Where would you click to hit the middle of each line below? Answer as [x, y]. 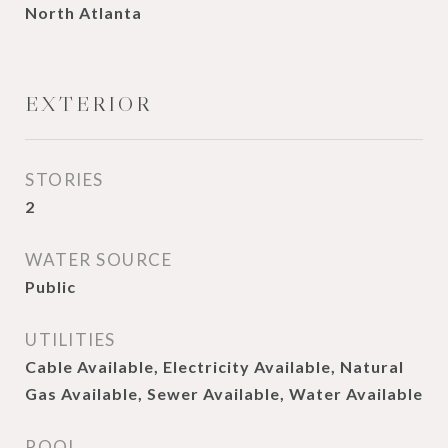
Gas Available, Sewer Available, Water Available [224, 393]
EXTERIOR [88, 104]
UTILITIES [70, 339]
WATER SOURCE [98, 259]
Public [50, 286]
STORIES [64, 179]
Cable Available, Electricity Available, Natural [214, 366]
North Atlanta [83, 12]
